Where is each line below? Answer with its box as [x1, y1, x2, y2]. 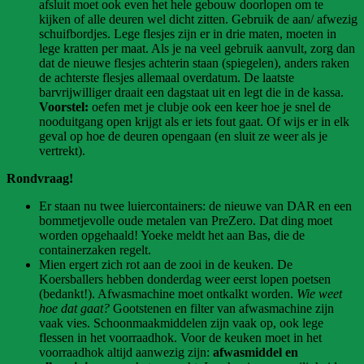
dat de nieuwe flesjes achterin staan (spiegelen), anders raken [39, 55, 349, 70]
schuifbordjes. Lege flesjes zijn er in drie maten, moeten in [39, 26, 336, 41]
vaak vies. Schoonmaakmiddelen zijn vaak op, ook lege [39, 315, 323, 330]
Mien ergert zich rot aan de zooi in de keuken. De [39, 257, 292, 271]
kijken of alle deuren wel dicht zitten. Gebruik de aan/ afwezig [39, 11, 357, 26]
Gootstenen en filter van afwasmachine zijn [110, 301, 334, 315]
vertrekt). [39, 143, 85, 158]
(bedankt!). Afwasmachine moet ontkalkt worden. [39, 286, 297, 301]
